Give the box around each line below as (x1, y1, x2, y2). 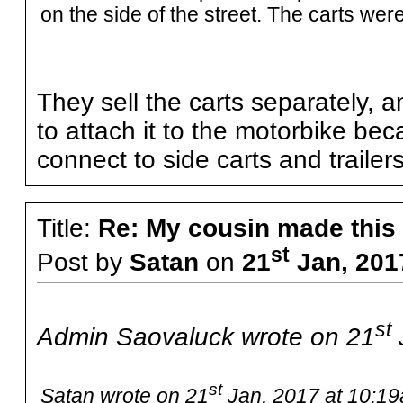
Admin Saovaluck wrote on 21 (36, 323, 375, 352)
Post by (36, 248, 130, 277)
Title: (36, 214, 98, 242)
